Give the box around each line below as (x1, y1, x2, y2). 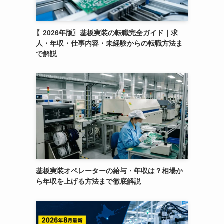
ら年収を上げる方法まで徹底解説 (36, 177, 141, 186)
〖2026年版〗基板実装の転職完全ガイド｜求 (36, 29, 178, 37)
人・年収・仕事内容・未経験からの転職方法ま (36, 39, 183, 48)
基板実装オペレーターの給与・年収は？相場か (36, 167, 183, 175)
